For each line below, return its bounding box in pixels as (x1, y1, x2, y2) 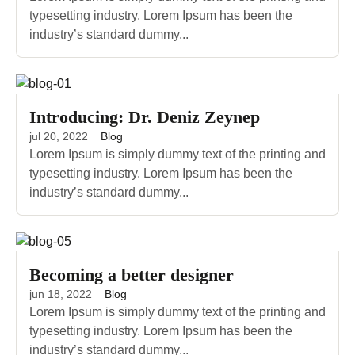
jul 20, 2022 (29, 129, 88, 143)
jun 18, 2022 (29, 287, 92, 300)
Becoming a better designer (29, 264, 234, 284)
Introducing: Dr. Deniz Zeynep (29, 106, 260, 127)
